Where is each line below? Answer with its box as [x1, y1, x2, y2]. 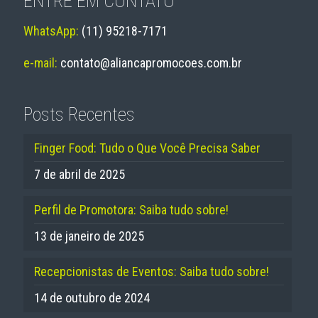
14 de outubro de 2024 [34, 290, 150, 306]
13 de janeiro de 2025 [34, 229, 144, 244]
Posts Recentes [23, 104, 135, 126]
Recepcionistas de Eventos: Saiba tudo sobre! [34, 264, 269, 280]
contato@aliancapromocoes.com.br [60, 55, 242, 71]
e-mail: [23, 55, 60, 71]
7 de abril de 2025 [34, 167, 125, 182]
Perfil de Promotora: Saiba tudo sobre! [34, 202, 229, 218]
